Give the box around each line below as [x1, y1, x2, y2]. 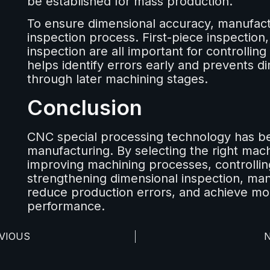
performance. [27, 199, 105, 214]
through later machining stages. [27, 72, 208, 87]
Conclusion [27, 95, 142, 121]
